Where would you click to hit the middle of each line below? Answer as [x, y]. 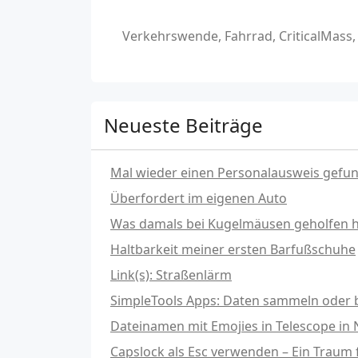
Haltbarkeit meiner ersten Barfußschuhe [233, 249]
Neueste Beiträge [183, 125]
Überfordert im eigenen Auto [199, 198]
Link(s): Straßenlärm [171, 274]
